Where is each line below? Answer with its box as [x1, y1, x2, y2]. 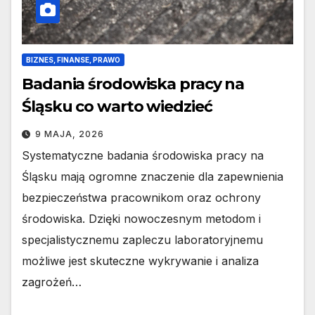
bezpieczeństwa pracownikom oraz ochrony [22, 190, 261, 205]
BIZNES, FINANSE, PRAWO [26, 55, 120, 64]
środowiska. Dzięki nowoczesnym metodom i [22, 211, 261, 226]
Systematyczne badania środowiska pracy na [22, 148, 264, 162]
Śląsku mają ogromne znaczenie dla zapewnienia [22, 169, 283, 184]
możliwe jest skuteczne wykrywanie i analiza [22, 253, 259, 268]
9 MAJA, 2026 [35, 128, 104, 139]
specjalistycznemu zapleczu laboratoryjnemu [22, 232, 263, 247]
